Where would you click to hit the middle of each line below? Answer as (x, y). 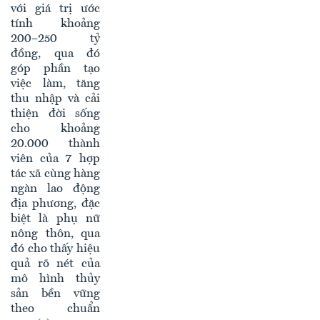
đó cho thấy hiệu (55, 249)
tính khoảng (55, 24)
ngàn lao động (55, 189)
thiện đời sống (55, 114)
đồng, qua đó (55, 54)
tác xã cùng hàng (55, 174)
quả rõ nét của (55, 264)
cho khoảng (55, 129)
